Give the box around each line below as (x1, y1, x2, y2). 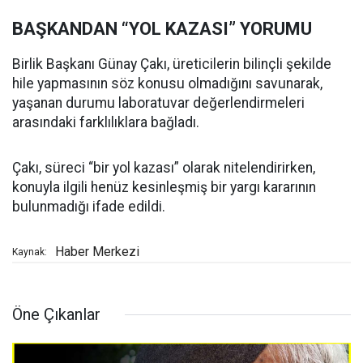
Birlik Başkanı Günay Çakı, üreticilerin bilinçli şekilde (12, 56, 331, 73)
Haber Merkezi (55, 244, 139, 260)
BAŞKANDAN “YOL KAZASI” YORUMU (12, 19, 312, 40)
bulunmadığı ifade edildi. (12, 199, 165, 216)
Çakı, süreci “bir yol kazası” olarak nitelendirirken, (12, 160, 315, 177)
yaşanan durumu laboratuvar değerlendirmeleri (12, 95, 305, 112)
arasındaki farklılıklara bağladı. (12, 114, 199, 131)
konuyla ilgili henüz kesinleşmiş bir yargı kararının (12, 179, 316, 196)
